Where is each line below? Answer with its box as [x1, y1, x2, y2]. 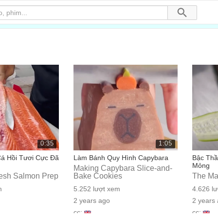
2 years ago [73, 197, 110, 204]
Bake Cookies [73, 172, 123, 180]
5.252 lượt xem [73, 185, 121, 193]
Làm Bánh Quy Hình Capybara [73, 154, 169, 162]
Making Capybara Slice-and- [73, 164, 173, 172]
